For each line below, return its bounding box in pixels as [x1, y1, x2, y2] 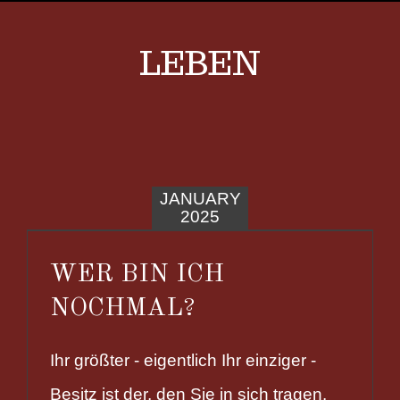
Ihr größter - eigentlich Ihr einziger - [50, 350, 316, 370]
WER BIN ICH [50, 261, 224, 287]
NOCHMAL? [50, 295, 195, 321]
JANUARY [159, 188, 241, 208]
